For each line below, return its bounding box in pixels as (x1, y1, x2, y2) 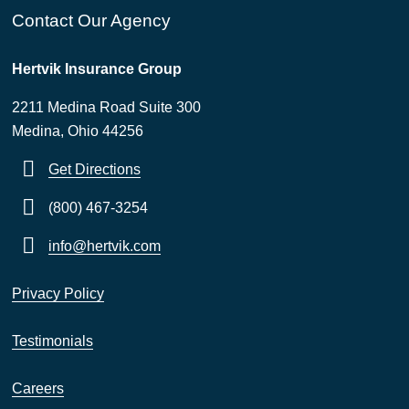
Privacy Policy (12, 286, 104, 302)
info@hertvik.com (48, 238, 161, 255)
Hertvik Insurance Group (12, 61, 182, 78)
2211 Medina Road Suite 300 (12, 100, 201, 116)
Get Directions (48, 162, 141, 178)
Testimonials (12, 333, 93, 350)
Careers (12, 381, 64, 397)
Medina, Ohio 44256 (12, 123, 143, 140)
